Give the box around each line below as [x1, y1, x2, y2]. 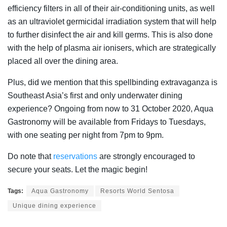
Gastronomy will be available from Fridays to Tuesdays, [8, 117, 206, 126]
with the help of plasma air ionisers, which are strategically [8, 43, 216, 52]
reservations [53, 152, 97, 161]
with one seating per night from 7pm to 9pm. [8, 130, 166, 139]
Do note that [8, 152, 53, 161]
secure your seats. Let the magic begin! [8, 165, 147, 174]
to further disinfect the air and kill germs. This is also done [8, 30, 213, 39]
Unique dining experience [13, 202, 96, 209]
